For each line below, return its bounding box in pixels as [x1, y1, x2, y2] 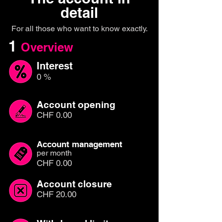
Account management [37, 139, 122, 149]
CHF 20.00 [37, 189, 76, 199]
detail [60, 4, 98, 21]
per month [37, 148, 72, 158]
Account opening [37, 99, 115, 110]
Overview [21, 40, 73, 54]
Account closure [37, 178, 112, 189]
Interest [37, 60, 73, 72]
